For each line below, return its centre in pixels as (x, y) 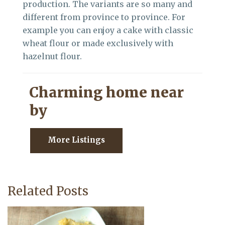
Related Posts (48, 191)
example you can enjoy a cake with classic (108, 30)
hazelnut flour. (52, 57)
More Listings (76, 140)
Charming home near (106, 93)
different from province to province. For (104, 17)
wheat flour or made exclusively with (98, 43)
